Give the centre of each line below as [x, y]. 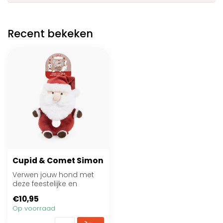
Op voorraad [34, 209]
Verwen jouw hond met [53, 175]
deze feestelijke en [45, 184]
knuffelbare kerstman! [51, 193]
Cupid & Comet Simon [58, 161]
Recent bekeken [50, 34]
